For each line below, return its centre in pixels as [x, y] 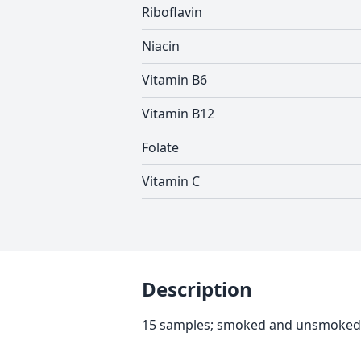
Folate [160, 147]
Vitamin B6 [174, 80]
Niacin [161, 46]
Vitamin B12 [178, 114]
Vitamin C [171, 181]
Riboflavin [172, 12]
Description [197, 289]
